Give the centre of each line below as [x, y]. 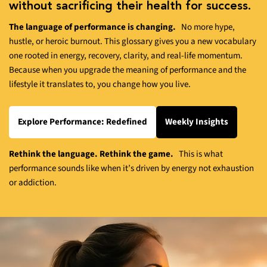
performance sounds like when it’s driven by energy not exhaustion [131, 169]
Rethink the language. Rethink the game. [94, 154]
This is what [201, 154]
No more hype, [208, 27]
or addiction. [33, 183]
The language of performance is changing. [95, 27]
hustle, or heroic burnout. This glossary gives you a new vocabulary [133, 41]
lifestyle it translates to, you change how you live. [100, 84]
